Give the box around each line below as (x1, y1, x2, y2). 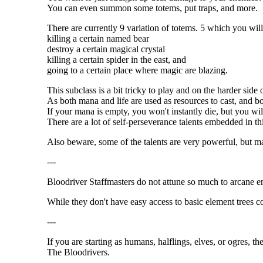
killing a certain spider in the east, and (47, 54, 186, 65)
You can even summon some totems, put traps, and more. (47, 2, 258, 13)
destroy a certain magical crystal (47, 43, 165, 54)
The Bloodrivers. (47, 247, 110, 257)
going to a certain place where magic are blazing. (47, 65, 228, 75)
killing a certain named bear (47, 33, 149, 43)
